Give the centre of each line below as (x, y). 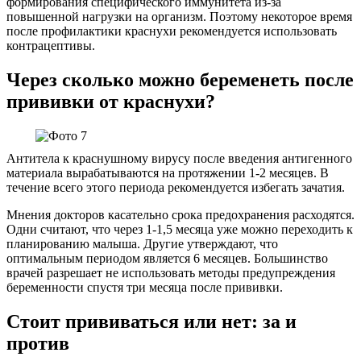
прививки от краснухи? (111, 102)
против (38, 344)
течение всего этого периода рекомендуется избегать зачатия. (176, 188)
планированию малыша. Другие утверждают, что (142, 244)
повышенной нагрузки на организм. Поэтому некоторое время (179, 17)
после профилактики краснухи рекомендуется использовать (172, 31)
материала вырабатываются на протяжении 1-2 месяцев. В (168, 173)
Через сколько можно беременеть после (180, 80)
